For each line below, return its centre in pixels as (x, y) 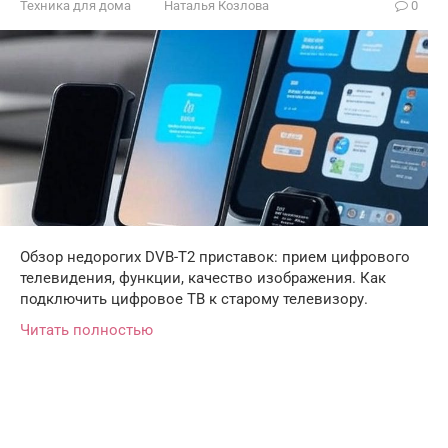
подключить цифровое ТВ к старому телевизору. (194, 299)
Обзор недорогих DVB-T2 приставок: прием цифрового (215, 257)
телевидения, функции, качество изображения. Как (203, 278)
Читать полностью (86, 330)
